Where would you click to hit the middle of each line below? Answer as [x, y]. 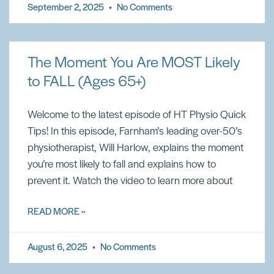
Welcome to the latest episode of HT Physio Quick [137, 115]
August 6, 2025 [58, 248]
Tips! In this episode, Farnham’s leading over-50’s [135, 132]
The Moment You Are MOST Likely [134, 63]
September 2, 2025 [67, 8]
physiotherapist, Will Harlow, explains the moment [135, 148]
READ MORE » [57, 212]
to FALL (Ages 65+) [87, 82]
